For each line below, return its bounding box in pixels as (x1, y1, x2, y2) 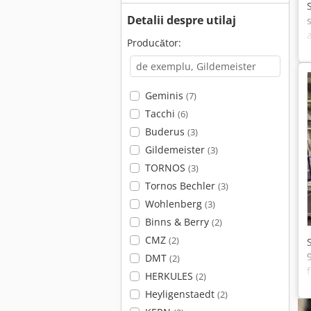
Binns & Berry (144, 215, 212, 228)
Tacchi (144, 107, 178, 120)
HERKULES (144, 269, 196, 283)
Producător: (127, 36, 181, 49)
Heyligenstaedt (144, 287, 217, 301)
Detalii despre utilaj (127, 12, 236, 28)
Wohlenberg (144, 197, 205, 210)
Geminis (144, 89, 186, 102)
